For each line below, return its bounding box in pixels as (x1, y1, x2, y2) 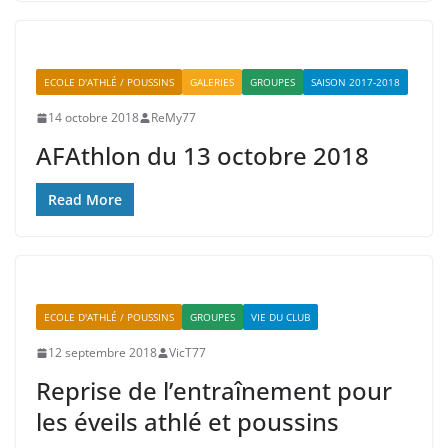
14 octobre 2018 (48, 109, 139, 127)
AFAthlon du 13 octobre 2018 (36, 139, 369, 173)
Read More (48, 190, 122, 210)
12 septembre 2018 (48, 344, 157, 362)
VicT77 (169, 344, 206, 362)
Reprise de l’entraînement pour (36, 374, 392, 408)
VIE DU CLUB (251, 310, 310, 325)
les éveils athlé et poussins (36, 405, 339, 439)
